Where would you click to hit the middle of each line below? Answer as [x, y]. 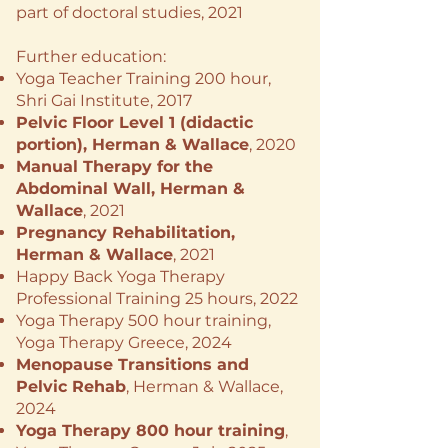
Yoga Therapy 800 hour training [150, 430]
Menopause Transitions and [132, 364]
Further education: [91, 56]
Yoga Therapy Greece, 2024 [124, 342]
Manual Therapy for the [114, 166]
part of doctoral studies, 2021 [129, 12]
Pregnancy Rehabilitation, [125, 232]
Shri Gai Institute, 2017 [104, 100]
